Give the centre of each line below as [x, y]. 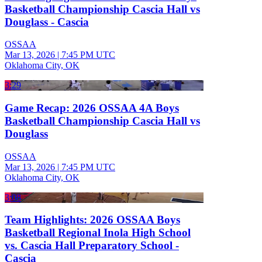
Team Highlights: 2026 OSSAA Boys [92, 220]
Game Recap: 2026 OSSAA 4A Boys [92, 108]
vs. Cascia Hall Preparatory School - [92, 246]
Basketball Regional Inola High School [98, 233]
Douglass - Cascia [47, 22]
